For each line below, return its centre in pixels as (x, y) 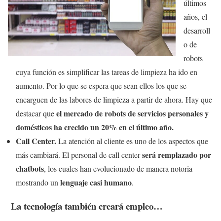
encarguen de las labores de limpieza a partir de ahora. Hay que (114, 99)
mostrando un (38, 182)
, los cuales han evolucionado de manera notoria (118, 168)
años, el (195, 16)
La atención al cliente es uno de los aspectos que (133, 141)
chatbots (30, 168)
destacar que (36, 113)
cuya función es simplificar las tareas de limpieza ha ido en (107, 72)
